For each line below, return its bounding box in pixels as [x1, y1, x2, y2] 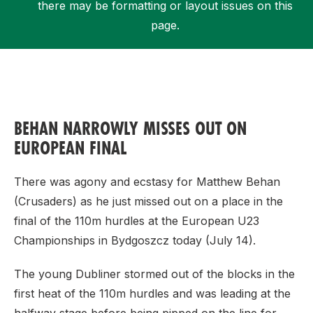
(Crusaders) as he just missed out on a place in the [14, 194, 283, 208]
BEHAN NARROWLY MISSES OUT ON [14, 116, 247, 140]
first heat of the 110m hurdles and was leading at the [14, 286, 291, 300]
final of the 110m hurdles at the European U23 [14, 214, 259, 228]
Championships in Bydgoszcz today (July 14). [14, 233, 256, 247]
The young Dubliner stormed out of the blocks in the [14, 267, 295, 281]
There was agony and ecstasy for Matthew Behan [14, 175, 280, 189]
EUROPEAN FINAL [14, 136, 126, 160]
